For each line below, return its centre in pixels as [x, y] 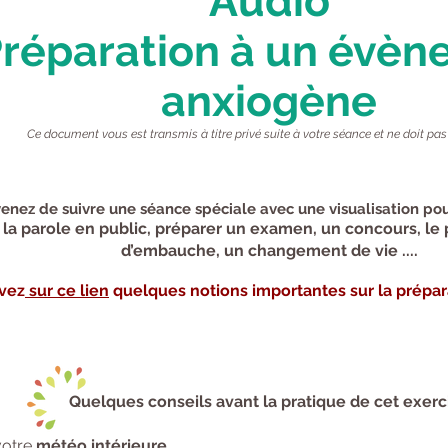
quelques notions [180, 290]
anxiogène [269, 101]
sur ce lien [67, 290]
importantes [299, 290]
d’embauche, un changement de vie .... [269, 250]
